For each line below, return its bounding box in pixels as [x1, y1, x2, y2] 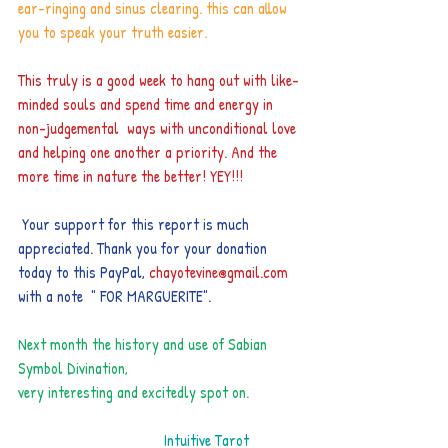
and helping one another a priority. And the [18, 141, 281, 163]
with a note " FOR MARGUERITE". [18, 285, 211, 307]
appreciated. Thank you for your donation [18, 237, 271, 259]
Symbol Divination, [18, 357, 136, 379]
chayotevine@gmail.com [149, 261, 292, 283]
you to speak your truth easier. [18, 21, 207, 43]
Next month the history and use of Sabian [18, 333, 271, 355]
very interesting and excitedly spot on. [18, 381, 249, 403]
